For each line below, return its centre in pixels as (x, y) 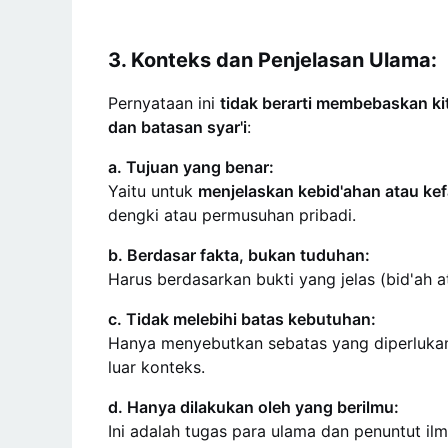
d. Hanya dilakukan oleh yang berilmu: (253, 406)
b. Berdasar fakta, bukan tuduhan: (239, 254)
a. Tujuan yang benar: (191, 166)
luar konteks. (156, 366)
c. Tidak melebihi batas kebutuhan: (242, 318)
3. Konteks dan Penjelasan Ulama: (272, 59)
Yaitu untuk (153, 190)
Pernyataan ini (164, 102)
